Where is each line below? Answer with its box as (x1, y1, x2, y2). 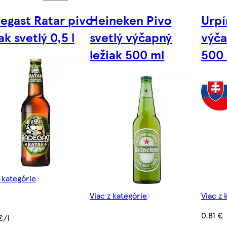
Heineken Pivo (90, 11, 172, 28)
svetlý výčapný (90, 28, 172, 46)
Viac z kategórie (90, 189, 147, 201)
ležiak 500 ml (90, 45, 165, 63)
